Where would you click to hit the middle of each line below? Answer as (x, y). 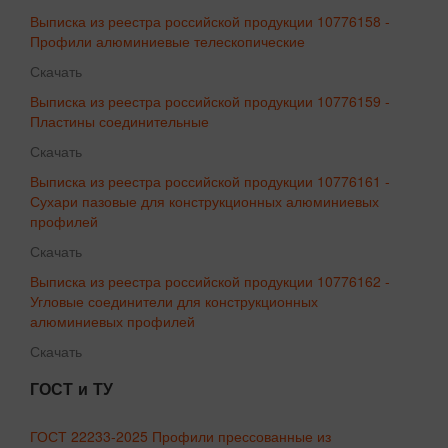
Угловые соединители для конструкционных (174, 300)
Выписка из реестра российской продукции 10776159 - (210, 100)
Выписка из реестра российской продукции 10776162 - (210, 280)
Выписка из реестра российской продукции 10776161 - (210, 180)
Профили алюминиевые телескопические (167, 40)
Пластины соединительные (119, 120)
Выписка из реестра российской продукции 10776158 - (210, 20)
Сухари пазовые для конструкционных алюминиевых (204, 200)
